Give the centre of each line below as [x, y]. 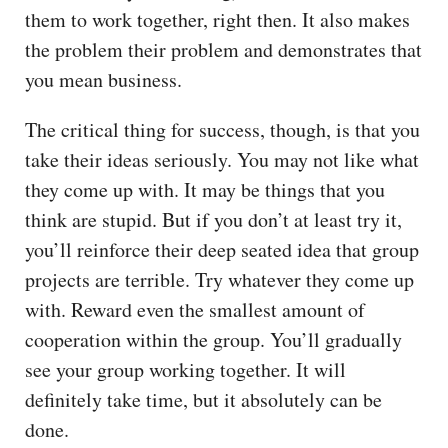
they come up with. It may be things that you [205, 189]
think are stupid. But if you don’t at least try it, [213, 219]
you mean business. [103, 79]
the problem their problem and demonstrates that [223, 49]
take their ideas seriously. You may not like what [222, 159]
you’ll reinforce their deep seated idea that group [222, 249]
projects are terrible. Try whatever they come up [219, 279]
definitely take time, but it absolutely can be [203, 399]
